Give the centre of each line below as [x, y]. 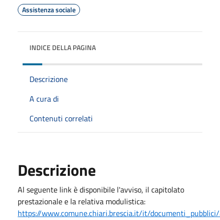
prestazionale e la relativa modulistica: [82, 201]
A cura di [44, 98]
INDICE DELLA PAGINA [63, 47]
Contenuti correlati [61, 118]
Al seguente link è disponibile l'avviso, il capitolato [101, 189]
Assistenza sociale [49, 9]
